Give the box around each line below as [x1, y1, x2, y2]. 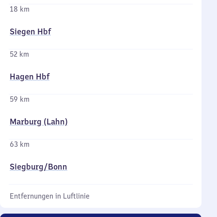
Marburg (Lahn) [10, 117, 68, 126]
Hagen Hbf [10, 72, 49, 81]
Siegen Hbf [10, 27, 51, 36]
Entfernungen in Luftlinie [10, 192, 90, 201]
